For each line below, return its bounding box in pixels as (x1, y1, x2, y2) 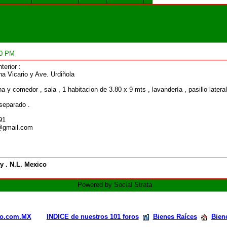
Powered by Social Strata (77, 181, 152, 189)
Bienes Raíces (153, 213, 197, 221)
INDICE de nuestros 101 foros (46, 213, 139, 221)
